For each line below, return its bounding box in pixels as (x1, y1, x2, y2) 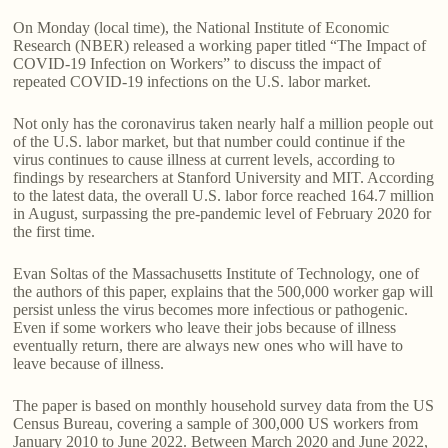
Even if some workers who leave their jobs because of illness (13, 319, 397, 337)
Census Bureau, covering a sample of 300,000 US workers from (13, 415, 419, 433)
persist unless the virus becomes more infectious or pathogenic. (13, 301, 409, 319)
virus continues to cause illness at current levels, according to (13, 151, 396, 169)
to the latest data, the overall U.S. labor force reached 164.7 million (13, 187, 435, 205)
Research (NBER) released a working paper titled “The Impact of (13, 37, 427, 55)
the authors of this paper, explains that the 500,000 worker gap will (13, 283, 434, 301)
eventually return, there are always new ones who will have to (13, 337, 404, 355)
